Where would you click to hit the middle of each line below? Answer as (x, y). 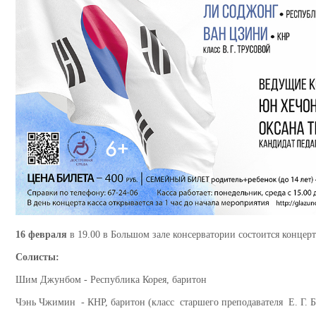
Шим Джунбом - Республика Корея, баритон (111, 280)
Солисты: (37, 257)
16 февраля (41, 235)
